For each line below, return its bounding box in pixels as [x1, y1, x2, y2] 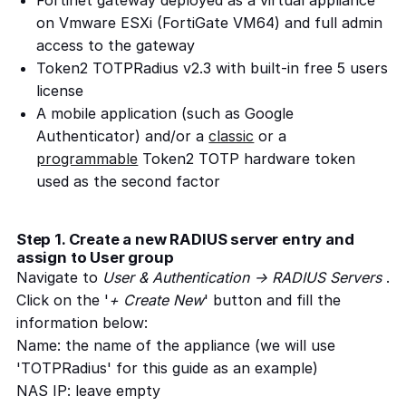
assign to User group [16, 248, 174, 267]
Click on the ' [16, 291, 109, 310]
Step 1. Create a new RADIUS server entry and [16, 230, 354, 249]
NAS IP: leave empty [16, 382, 160, 401]
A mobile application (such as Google [36, 104, 295, 123]
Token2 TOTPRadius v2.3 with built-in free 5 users [36, 59, 389, 78]
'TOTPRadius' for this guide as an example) [16, 359, 318, 378]
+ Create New [109, 291, 204, 310]
